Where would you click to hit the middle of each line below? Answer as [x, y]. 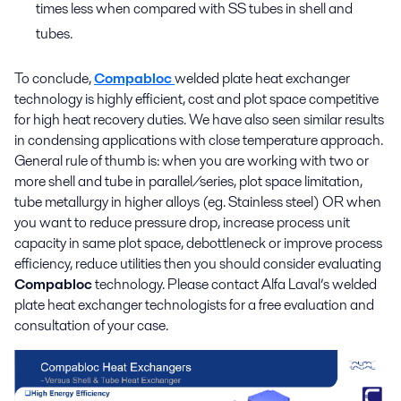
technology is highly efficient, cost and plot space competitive [196, 98]
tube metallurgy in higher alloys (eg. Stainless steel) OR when [198, 201]
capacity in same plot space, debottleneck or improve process [198, 243]
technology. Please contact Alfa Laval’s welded [235, 284]
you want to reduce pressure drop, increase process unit [182, 222]
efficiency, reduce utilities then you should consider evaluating [198, 263]
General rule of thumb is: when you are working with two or [192, 160]
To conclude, [54, 78]
